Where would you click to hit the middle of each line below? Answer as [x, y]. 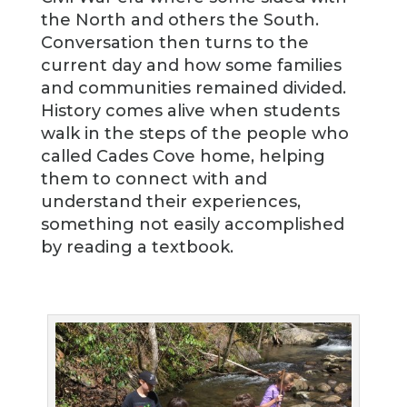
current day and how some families [191, 65]
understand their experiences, [170, 202]
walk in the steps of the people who [194, 134]
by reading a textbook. [137, 247]
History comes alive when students [190, 111]
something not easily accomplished [192, 224]
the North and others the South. [179, 20]
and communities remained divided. [193, 88]
